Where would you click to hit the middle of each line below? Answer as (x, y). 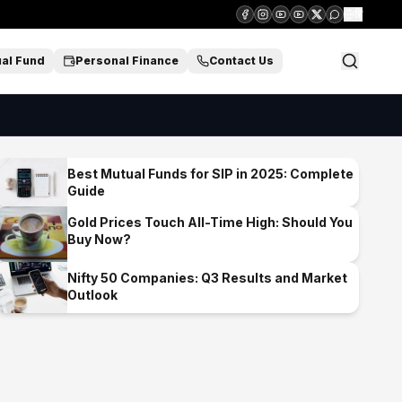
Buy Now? (99, 239)
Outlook (92, 294)
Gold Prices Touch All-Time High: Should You (210, 222)
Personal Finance (127, 61)
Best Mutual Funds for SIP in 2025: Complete (210, 174)
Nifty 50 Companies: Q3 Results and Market (207, 277)
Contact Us (242, 61)
